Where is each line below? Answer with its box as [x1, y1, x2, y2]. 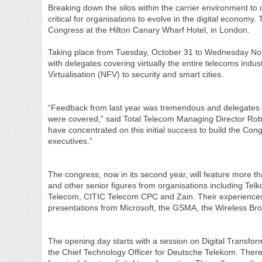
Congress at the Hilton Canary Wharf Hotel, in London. [48, 25, 250, 35]
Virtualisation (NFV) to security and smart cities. [48, 70, 224, 79]
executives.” [48, 136, 93, 146]
